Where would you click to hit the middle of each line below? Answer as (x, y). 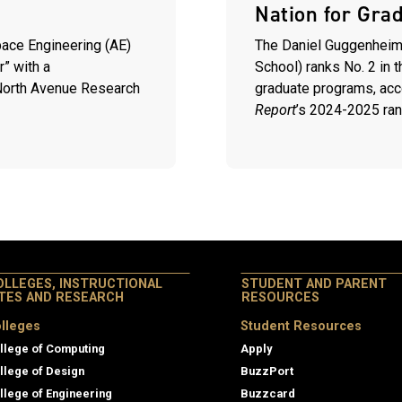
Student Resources (301, 326)
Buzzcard (268, 393)
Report (275, 110)
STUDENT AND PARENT (314, 284)
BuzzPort (267, 371)
